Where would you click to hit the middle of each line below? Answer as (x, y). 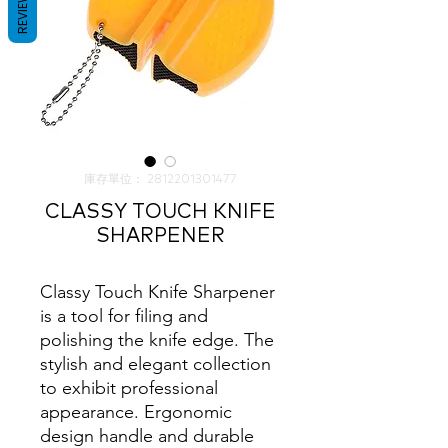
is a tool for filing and (124, 316)
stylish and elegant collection (155, 364)
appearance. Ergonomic (136, 412)
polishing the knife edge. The (157, 340)
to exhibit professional (129, 388)
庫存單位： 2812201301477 (160, 180)
